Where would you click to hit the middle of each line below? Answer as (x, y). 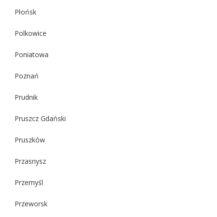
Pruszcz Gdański (40, 118)
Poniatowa (31, 54)
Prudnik (26, 97)
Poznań (27, 76)
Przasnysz (30, 161)
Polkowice (31, 33)
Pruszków (30, 139)
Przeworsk (31, 203)
